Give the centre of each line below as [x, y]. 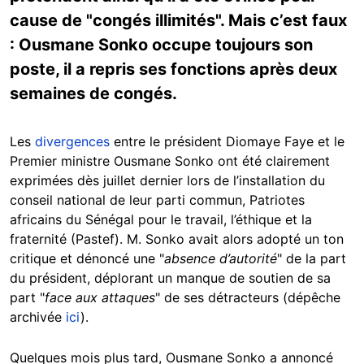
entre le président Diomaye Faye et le [227, 141]
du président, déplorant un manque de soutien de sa [170, 278]
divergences [72, 141]
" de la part [312, 258]
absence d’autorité [221, 258]
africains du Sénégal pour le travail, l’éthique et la [161, 219]
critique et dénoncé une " [87, 258]
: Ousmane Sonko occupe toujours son [161, 45]
